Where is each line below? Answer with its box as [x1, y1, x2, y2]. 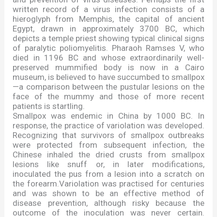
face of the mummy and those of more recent [13, 92, 204, 102]
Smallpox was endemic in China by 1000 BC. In [13, 111, 204, 121]
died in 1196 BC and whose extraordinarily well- [13, 53, 204, 63]
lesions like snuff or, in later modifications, [13, 159, 204, 170]
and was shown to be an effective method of [13, 188, 204, 199]
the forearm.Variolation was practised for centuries [13, 179, 204, 189]
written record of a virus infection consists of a [13, 4, 204, 15]
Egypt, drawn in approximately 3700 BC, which [13, 24, 204, 34]
